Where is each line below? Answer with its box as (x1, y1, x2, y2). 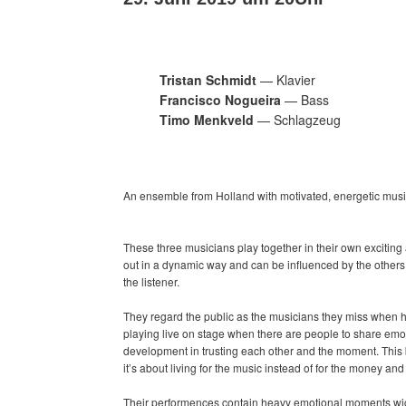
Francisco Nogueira (159, 90, 281, 109)
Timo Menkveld (159, 110, 254, 129)
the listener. (123, 273, 179, 289)
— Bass (281, 90, 329, 109)
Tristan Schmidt (159, 70, 256, 89)
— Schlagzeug (254, 110, 341, 129)
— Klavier (256, 70, 315, 89)
